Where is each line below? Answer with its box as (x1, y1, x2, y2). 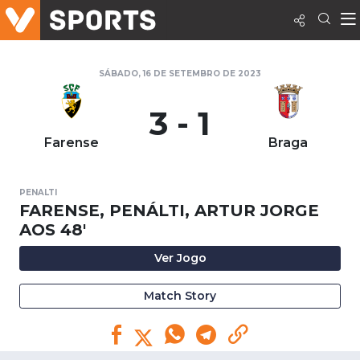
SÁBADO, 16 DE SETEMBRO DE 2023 (99, 68, 261, 79)
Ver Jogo (153, 251, 207, 265)
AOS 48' (19, 220, 86, 239)
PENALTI (19, 187, 57, 198)
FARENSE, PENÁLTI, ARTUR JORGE (19, 201, 319, 220)
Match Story (144, 288, 216, 303)
